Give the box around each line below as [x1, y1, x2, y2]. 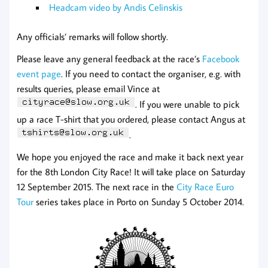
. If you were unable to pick [135, 98, 239, 110]
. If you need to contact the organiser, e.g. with [61, 67, 240, 80]
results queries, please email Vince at [17, 82, 160, 95]
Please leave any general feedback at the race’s [17, 52, 202, 65]
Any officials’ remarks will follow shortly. [17, 30, 168, 42]
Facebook [202, 52, 239, 65]
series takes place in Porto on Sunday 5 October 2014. [33, 195, 244, 208]
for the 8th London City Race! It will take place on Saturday [17, 165, 245, 178]
